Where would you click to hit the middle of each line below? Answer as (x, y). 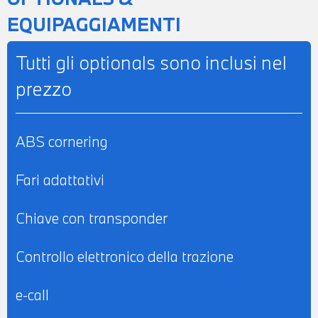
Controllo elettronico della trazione (125, 256)
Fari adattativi (60, 179)
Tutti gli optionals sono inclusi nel (151, 62)
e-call (32, 294)
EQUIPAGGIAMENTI (94, 24)
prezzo (44, 88)
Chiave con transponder (92, 218)
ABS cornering (62, 141)
